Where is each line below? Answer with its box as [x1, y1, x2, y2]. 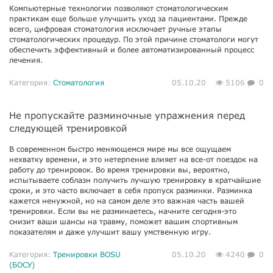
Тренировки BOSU [53, 250, 121, 259]
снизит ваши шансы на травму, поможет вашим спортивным [9, 217, 238, 226]
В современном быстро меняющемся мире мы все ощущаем [9, 144, 231, 154]
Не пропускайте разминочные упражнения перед [9, 110, 245, 121]
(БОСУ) [9, 260, 35, 269]
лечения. [9, 55, 43, 65]
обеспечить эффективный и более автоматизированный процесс [9, 45, 254, 54]
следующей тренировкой [9, 122, 127, 133]
